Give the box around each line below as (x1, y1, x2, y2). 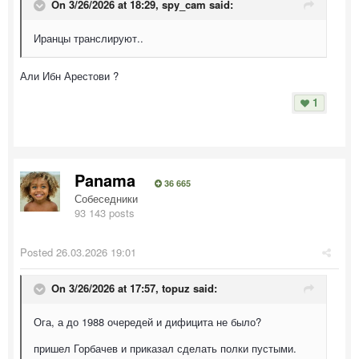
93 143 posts (75, 204, 135, 220)
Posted (20, 244, 56, 260)
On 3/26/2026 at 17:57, (51, 280, 162, 296)
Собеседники (75, 190, 138, 206)
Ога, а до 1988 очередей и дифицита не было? (34, 313, 264, 329)
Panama (75, 167, 135, 192)
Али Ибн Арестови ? (20, 67, 119, 83)
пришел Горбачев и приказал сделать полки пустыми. (34, 340, 300, 356)
